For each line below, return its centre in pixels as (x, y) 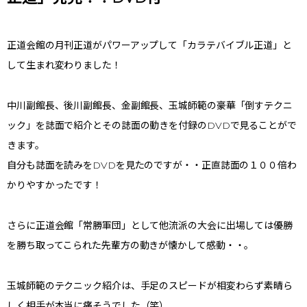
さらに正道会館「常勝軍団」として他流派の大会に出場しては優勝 (150, 225)
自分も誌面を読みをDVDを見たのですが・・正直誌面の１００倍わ (152, 165)
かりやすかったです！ (54, 185)
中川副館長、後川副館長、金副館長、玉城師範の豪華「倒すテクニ (150, 105)
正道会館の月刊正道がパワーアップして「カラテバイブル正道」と (149, 45)
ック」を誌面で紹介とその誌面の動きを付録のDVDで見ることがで (152, 125)
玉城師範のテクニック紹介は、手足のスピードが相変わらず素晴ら (150, 285)
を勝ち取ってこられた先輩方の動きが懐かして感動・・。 (131, 245)
